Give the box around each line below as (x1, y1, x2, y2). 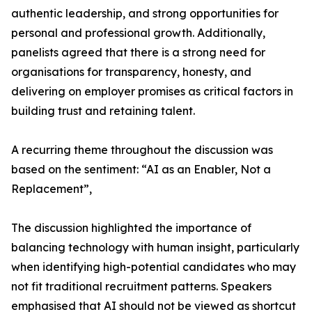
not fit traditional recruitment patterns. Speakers (11, 279, 272, 293)
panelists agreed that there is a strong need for (11, 45, 265, 59)
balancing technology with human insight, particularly (11, 240, 299, 254)
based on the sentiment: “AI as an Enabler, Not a (11, 162, 271, 176)
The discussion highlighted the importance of (11, 221, 251, 235)
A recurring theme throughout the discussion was (11, 143, 273, 157)
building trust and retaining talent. (11, 104, 195, 118)
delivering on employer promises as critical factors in (11, 84, 293, 98)
